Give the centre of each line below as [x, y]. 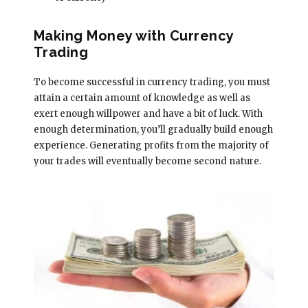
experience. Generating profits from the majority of [151, 145]
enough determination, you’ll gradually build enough [153, 129]
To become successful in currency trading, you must [152, 82]
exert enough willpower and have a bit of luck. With [148, 113]
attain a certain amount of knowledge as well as [142, 98]
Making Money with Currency [133, 35]
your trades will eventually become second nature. [147, 161]
